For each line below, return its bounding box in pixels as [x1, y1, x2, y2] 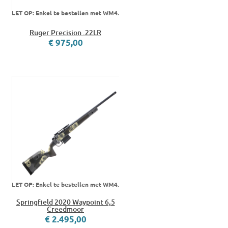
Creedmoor [47, 204, 84, 214]
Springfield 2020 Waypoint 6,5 [16, 197, 115, 207]
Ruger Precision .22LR [30, 27, 101, 38]
